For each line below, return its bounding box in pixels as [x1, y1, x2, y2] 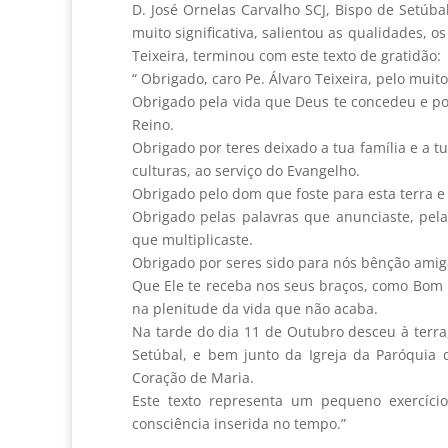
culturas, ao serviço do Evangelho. [132, 161, 360, 181]
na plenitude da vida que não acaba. [132, 299, 378, 319]
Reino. [132, 115, 174, 135]
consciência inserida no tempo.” [132, 414, 346, 434]
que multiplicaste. [132, 230, 253, 250]
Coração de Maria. [132, 368, 254, 388]
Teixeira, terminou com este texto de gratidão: [132, 46, 441, 66]
